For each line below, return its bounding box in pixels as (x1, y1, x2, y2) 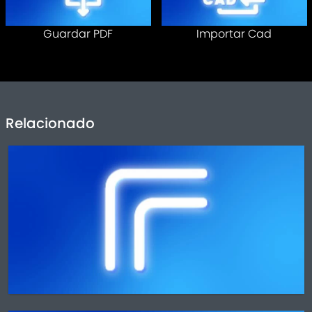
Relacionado (5, 114, 95, 133)
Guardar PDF (43, 26, 113, 42)
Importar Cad (196, 26, 272, 42)
